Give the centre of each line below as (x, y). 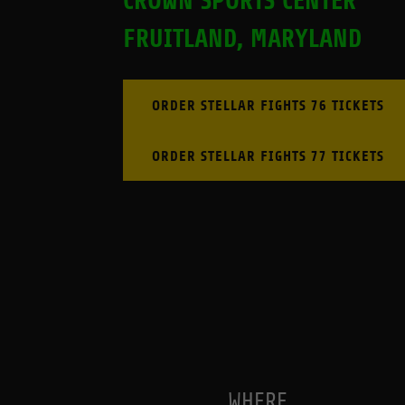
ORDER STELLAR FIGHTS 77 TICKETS (268, 155)
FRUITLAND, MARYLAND (242, 39)
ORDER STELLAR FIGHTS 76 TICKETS (268, 105)
